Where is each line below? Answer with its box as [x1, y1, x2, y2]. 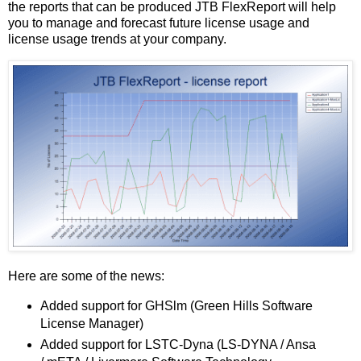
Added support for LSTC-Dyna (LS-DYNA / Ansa [39, 337, 316, 351]
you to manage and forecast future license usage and [8, 15, 309, 30]
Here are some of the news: [8, 269, 164, 284]
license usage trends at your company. [8, 31, 226, 46]
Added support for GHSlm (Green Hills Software [39, 298, 313, 313]
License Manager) [39, 316, 143, 330]
